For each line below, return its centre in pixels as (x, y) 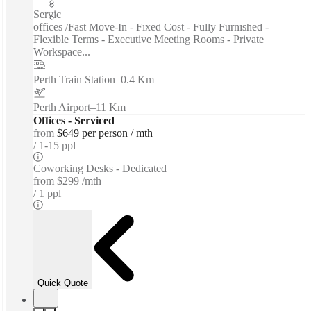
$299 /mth (79, 180)
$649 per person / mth (105, 133)
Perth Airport (62, 107)
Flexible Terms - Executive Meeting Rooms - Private (149, 39)
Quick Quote (63, 283)
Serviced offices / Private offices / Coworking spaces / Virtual (168, 14)
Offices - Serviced (74, 120)
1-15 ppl (57, 145)
